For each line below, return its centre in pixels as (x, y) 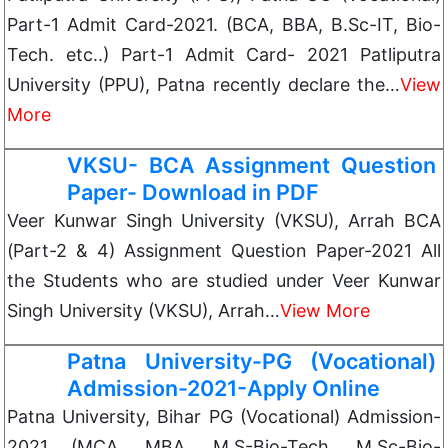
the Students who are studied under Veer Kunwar (224, 280)
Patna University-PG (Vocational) (251, 361)
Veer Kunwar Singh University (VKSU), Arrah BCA (224, 220)
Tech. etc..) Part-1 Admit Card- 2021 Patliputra (224, 54)
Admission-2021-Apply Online (223, 388)
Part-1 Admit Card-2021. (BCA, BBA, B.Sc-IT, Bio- (224, 24)
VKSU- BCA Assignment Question (251, 165)
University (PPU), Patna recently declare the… (203, 84)
